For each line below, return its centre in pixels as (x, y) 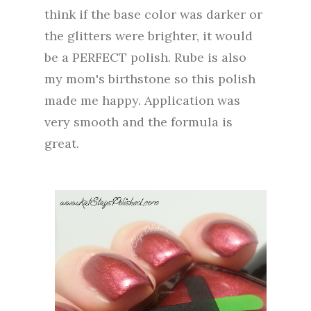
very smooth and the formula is (138, 121)
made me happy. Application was (142, 100)
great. (62, 143)
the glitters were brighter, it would (149, 35)
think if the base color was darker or (153, 14)
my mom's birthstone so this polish (150, 78)
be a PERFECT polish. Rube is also (145, 57)
